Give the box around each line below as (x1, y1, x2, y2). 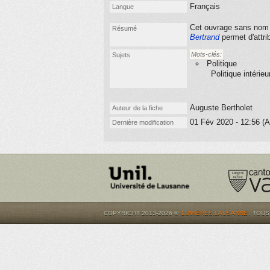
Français (190, 2, 220, 11)
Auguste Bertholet (190, 103, 253, 112)
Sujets (112, 51, 130, 58)
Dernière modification (112, 119, 174, 126)
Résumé (112, 25, 137, 32)
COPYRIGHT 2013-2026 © (104, 210, 180, 216)
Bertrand (190, 33, 219, 42)
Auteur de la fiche (112, 104, 163, 111)
